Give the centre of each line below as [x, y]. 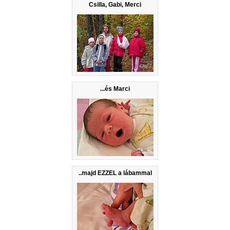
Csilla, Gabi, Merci [115, 5]
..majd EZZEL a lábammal [115, 173]
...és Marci [115, 89]
